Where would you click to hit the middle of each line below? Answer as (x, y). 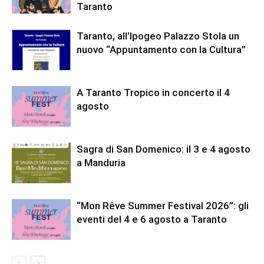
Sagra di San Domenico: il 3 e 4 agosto (164, 149)
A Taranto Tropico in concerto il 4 (153, 93)
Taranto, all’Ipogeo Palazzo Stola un (158, 36)
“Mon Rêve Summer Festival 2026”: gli (163, 206)
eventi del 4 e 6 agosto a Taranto (152, 219)
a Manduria (101, 163)
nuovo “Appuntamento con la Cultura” (161, 49)
